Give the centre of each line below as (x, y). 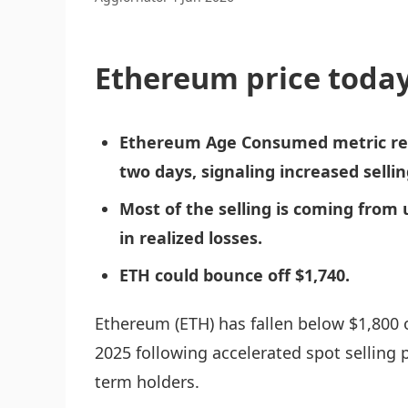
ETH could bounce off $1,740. (235, 275)
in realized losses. (191, 237)
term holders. (147, 382)
